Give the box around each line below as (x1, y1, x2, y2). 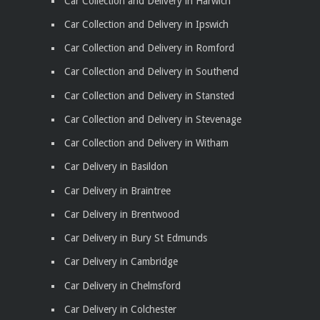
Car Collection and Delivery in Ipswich (64, 18, 229, 30)
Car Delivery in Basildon (64, 161, 168, 173)
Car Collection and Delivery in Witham (64, 137, 229, 149)
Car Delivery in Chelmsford (64, 279, 181, 291)
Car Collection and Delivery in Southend (64, 66, 239, 78)
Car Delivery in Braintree (64, 184, 171, 196)
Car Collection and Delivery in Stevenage (64, 113, 241, 125)
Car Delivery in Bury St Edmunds (64, 232, 207, 244)
